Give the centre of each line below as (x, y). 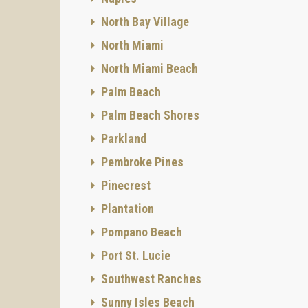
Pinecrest (124, 185)
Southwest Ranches (150, 279)
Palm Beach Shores (149, 115)
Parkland (122, 139)
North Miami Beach (148, 68)
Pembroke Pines (141, 162)
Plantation (126, 209)
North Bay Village (144, 22)
